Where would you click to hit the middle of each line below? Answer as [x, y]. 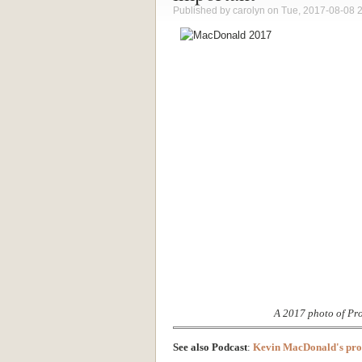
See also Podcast [210, 347]
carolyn [249, 10]
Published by [203, 10]
